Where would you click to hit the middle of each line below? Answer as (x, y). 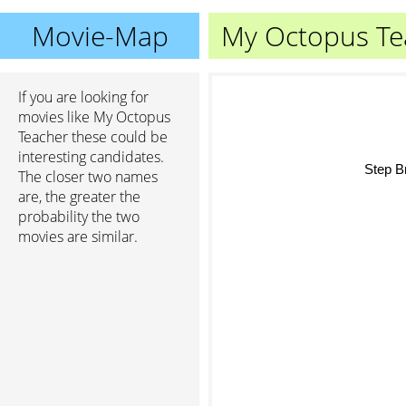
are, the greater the (79, 197)
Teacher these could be (93, 137)
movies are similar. (78, 237)
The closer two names (88, 177)
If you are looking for (83, 97)
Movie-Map (100, 36)
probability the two (79, 217)
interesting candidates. (91, 157)
